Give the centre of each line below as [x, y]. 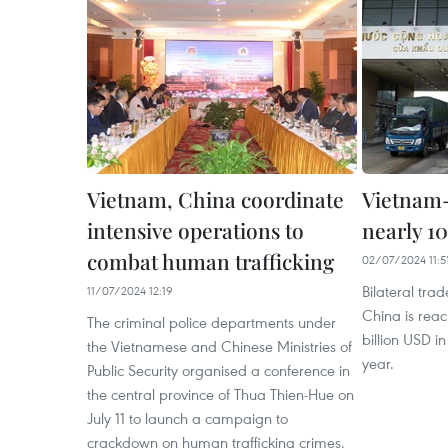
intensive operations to [195, 230]
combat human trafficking [210, 261]
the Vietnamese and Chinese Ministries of [219, 346]
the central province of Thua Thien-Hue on [220, 394]
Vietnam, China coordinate [215, 199]
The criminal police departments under [211, 322]
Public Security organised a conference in [218, 370]
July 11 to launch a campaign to [187, 418]
